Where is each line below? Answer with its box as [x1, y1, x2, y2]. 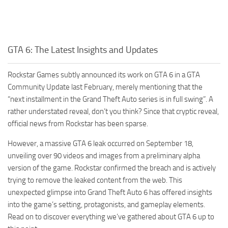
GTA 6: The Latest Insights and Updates [8, 44, 158, 56]
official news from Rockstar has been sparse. [8, 119, 148, 129]
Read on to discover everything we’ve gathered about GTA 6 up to [8, 212, 214, 222]
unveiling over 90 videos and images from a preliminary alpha [8, 151, 200, 161]
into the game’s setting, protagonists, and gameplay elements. [8, 200, 205, 210]
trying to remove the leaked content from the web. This [8, 176, 182, 185]
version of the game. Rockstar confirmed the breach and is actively [8, 163, 216, 173]
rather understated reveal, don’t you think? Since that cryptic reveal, [8, 107, 219, 117]
